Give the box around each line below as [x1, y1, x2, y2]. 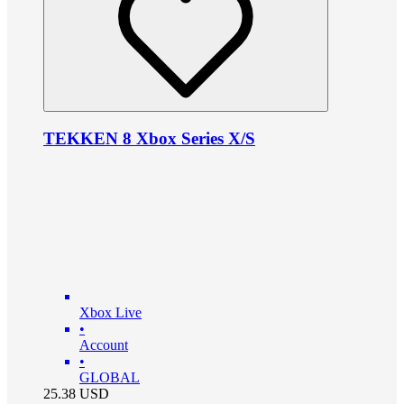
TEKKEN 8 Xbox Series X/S [43, 128, 255, 148]
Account [79, 336, 128, 353]
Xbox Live [79, 304, 142, 320]
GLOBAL [79, 369, 140, 385]
